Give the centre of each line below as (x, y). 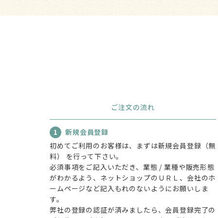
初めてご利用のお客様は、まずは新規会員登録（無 (133, 145)
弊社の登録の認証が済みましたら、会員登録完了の (133, 209)
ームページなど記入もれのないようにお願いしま (129, 188)
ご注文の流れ (133, 107)
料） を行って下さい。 (87, 156)
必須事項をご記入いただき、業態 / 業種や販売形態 (132, 167)
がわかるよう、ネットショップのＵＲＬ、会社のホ (133, 177)
